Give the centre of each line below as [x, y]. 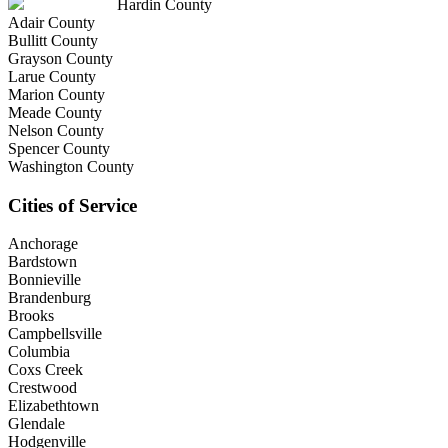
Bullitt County [53, 41]
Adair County [51, 23]
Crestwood [42, 388]
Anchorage [43, 244]
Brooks [31, 316]
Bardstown [42, 262]
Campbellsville [55, 334]
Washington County [71, 167]
